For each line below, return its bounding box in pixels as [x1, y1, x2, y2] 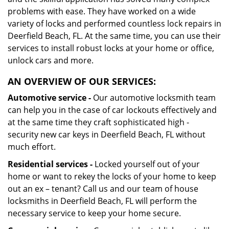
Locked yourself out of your [93, 158, 200, 170]
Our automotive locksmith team [91, 92, 216, 103]
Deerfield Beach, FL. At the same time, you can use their [8, 30, 221, 41]
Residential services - [8, 158, 93, 170]
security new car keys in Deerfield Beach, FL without [8, 129, 205, 140]
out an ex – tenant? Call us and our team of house [8, 183, 198, 194]
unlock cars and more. [8, 55, 94, 66]
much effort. [8, 141, 56, 152]
